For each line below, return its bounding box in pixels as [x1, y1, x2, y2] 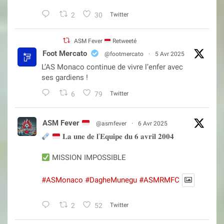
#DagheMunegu [85, 175, 137, 185]
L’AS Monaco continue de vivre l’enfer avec [41, 62, 183, 72]
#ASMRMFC [139, 175, 179, 185]
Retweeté [111, 37, 137, 45]
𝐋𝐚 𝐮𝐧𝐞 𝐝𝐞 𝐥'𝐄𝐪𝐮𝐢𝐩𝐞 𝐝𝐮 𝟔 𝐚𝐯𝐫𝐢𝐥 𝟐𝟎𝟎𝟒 [60, 132, 174, 141]
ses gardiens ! [41, 73, 88, 82]
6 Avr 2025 [138, 120, 168, 127]
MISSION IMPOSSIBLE [50, 153, 126, 162]
